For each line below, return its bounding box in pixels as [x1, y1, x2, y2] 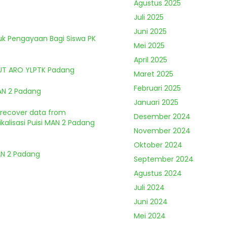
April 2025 [134, 54, 167, 65]
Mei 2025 [134, 40, 165, 51]
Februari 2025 [134, 83, 181, 93]
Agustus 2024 [134, 168, 182, 178]
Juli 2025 [134, 12, 164, 22]
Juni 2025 [134, 26, 167, 36]
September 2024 [134, 154, 194, 164]
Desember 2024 [134, 111, 191, 122]
